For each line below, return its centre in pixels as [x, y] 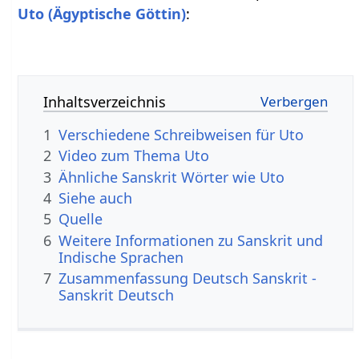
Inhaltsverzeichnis [105, 101]
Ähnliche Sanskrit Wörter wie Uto [172, 177]
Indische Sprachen [121, 257]
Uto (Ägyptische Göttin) [102, 13]
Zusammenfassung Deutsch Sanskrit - [188, 278]
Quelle [81, 219]
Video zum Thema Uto [134, 156]
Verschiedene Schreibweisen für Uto [182, 134]
